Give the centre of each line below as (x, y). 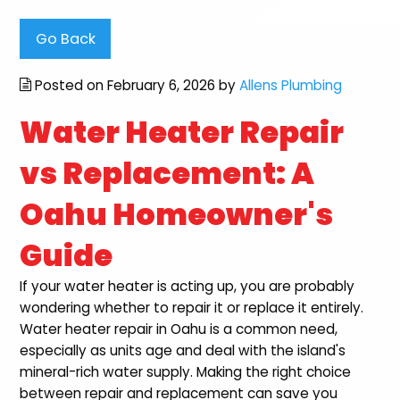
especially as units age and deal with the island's (183, 351)
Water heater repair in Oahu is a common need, (179, 329)
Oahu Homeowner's (177, 215)
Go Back (65, 38)
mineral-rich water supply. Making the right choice (186, 372)
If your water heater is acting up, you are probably (187, 287)
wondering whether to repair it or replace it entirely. (192, 308)
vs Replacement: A (167, 174)
